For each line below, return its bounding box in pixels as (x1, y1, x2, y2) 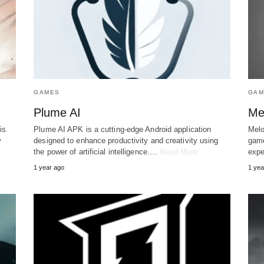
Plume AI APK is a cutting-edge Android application (34, 125, 212, 134)
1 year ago (34, 164, 65, 171)
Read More (160, 147, 198, 157)
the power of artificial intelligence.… (34, 147, 160, 157)
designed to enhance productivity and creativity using (34, 136, 219, 146)
